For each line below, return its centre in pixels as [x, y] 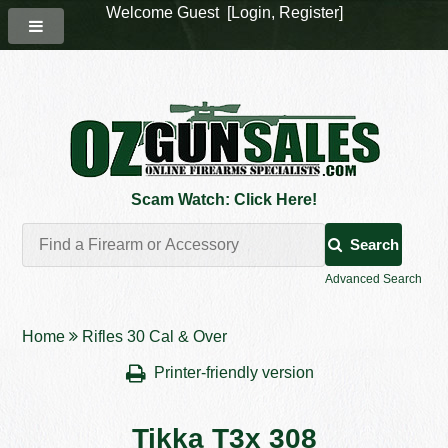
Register [308, 12]
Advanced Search [373, 279]
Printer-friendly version [236, 373]
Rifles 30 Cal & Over [155, 337]
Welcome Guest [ [168, 12]
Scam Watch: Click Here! [224, 199]
